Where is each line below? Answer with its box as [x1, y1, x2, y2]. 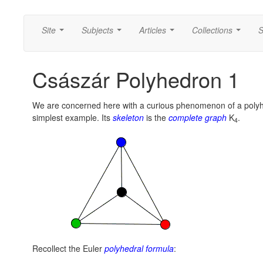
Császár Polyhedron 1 [32, 64, 240, 94]
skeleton [113, 112, 144, 123]
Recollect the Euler [32, 242, 104, 254]
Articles [139, 24, 166, 36]
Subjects [82, 24, 113, 36]
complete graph [168, 112, 227, 123]
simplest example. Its [32, 112, 113, 123]
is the [144, 112, 168, 123]
